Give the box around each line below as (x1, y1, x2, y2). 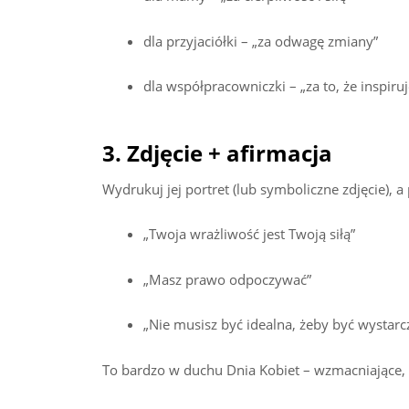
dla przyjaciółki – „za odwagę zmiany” (143, 31, 378, 50)
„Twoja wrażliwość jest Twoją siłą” (143, 225, 355, 244)
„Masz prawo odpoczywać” (143, 269, 311, 288)
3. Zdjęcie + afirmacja (102, 137, 332, 168)
